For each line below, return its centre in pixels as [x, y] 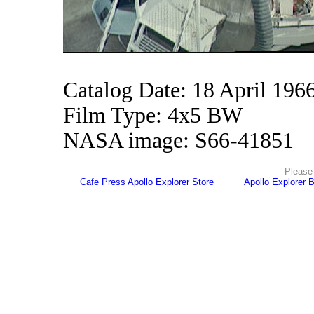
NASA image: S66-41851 [178, 141]
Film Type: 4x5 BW [153, 115]
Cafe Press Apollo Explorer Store [147, 182]
